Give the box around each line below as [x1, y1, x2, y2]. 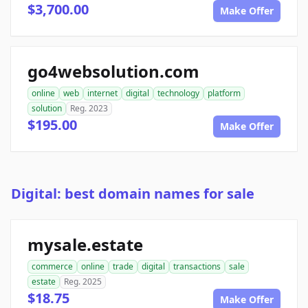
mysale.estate [27, 233, 143, 256]
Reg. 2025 [64, 276, 102, 288]
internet [87, 87, 118, 100]
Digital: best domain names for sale [11, 184, 254, 203]
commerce [32, 261, 73, 273]
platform [208, 87, 241, 100]
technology [157, 87, 199, 100]
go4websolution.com [27, 60, 199, 83]
